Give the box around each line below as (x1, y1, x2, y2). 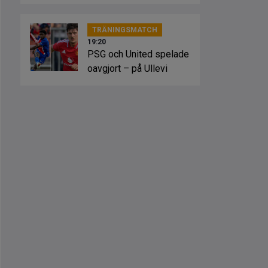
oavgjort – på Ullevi (87, 63, 167, 74)
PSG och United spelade (87, 48, 189, 60)
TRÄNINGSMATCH (92, 26, 157, 34)
